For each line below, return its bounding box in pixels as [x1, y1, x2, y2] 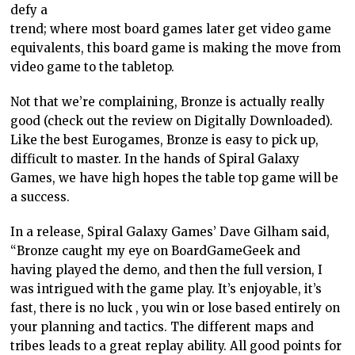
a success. [10, 189, 71, 204]
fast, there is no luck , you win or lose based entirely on [10, 300, 341, 315]
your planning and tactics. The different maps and [10, 319, 315, 334]
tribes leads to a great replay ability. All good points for [10, 338, 342, 353]
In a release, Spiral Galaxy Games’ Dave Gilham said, [10, 223, 330, 239]
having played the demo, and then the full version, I [10, 261, 323, 277]
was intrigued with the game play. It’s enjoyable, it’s [10, 281, 323, 296]
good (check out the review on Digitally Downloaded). [10, 113, 334, 128]
